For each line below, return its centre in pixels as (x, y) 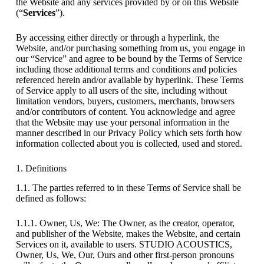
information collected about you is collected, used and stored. (129, 143)
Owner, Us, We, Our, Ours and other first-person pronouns (125, 255)
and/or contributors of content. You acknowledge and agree (125, 111)
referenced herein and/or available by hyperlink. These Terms (129, 80)
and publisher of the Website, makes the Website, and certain (128, 233)
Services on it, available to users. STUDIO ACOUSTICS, (124, 244)
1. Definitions (41, 168)
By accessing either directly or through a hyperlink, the (117, 37)
